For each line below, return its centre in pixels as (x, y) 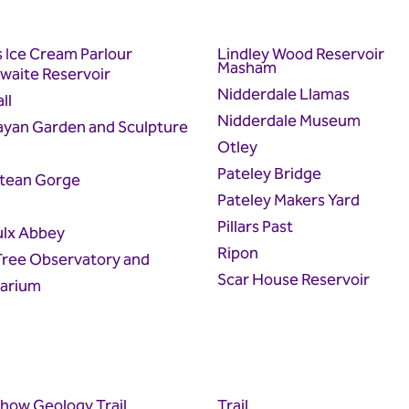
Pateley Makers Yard (288, 200)
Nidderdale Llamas (283, 94)
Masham (246, 68)
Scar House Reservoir (293, 279)
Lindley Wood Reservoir (300, 55)
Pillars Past (255, 226)
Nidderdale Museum (288, 121)
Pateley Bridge (269, 173)
